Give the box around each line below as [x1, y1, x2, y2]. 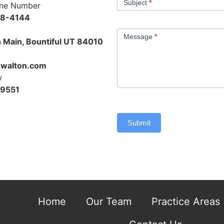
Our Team [86, 195, 132, 207]
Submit [127, 118, 150, 127]
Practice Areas [151, 195, 220, 207]
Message [123, 32, 154, 40]
